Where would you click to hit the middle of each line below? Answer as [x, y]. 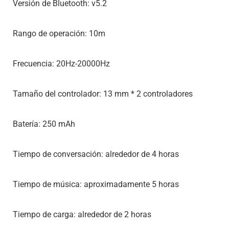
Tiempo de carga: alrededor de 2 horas [82, 215]
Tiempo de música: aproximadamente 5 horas [96, 185]
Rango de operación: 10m [59, 34]
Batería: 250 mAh [44, 124]
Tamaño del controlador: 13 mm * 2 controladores [103, 94]
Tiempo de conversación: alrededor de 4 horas [96, 154]
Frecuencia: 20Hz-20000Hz [61, 64]
